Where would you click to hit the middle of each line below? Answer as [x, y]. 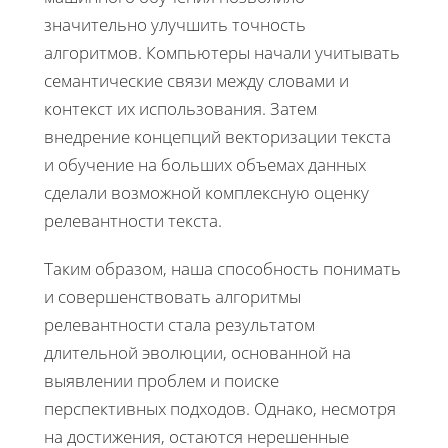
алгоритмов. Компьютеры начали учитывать [222, 52]
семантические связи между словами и [196, 80]
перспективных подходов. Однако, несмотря [220, 408]
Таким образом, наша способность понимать [222, 268]
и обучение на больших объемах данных [205, 164]
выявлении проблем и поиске [161, 380]
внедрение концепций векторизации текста [217, 136]
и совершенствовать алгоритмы [172, 296]
